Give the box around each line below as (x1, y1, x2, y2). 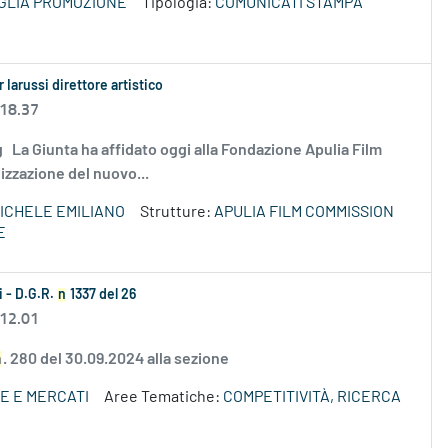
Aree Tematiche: (104, 389, 223, 406)
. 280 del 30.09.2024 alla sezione (3, 351, 229, 368)
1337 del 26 (67, 288, 136, 303)
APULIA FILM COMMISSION (214, 204, 394, 221)
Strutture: (140, 204, 214, 221)
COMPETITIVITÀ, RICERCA (223, 389, 401, 406)
